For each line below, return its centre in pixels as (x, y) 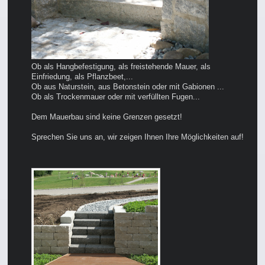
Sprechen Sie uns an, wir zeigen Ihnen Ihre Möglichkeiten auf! (138, 137)
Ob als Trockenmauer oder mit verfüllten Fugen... (116, 96)
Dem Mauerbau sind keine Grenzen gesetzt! (107, 117)
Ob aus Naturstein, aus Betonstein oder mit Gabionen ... (128, 86)
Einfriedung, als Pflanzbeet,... (83, 76)
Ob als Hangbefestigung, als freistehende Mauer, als (121, 66)
